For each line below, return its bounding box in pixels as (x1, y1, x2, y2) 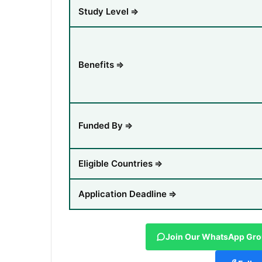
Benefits (78, 59, 114, 71)
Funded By (78, 120, 123, 132)
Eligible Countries (78, 158, 153, 170)
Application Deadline (78, 188, 167, 200)
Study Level (78, 6, 129, 18)
